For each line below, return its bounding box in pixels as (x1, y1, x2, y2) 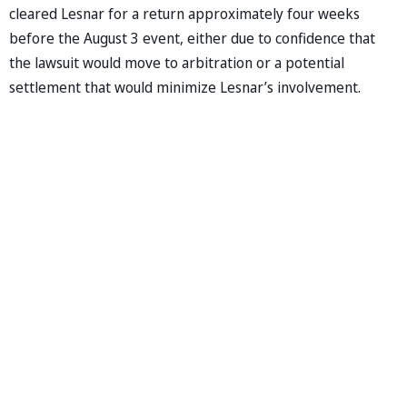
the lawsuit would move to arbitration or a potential (9, 52, 344, 73)
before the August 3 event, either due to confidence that (9, 27, 375, 48)
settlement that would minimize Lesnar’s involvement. (9, 76, 361, 97)
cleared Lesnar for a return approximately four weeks (9, 3, 360, 24)
